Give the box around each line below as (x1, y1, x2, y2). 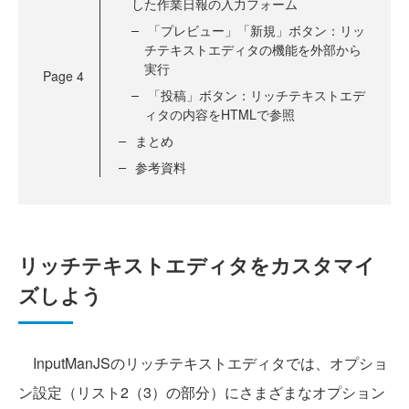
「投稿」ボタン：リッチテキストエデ (148, 86, 365, 105)
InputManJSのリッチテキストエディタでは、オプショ (18, 352, 388, 374)
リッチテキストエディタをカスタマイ (18, 250, 375, 280)
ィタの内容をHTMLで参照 (144, 105, 295, 124)
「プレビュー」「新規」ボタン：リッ (148, 21, 365, 40)
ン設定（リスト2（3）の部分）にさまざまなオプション (18, 382, 385, 404)
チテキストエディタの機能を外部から (144, 40, 362, 59)
